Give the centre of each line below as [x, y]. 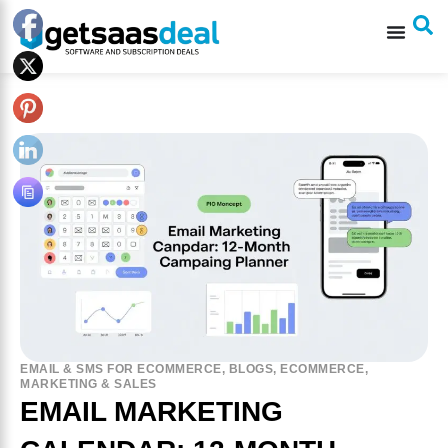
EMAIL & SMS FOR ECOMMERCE [121, 368]
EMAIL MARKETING [151, 411]
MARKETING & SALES [88, 383]
